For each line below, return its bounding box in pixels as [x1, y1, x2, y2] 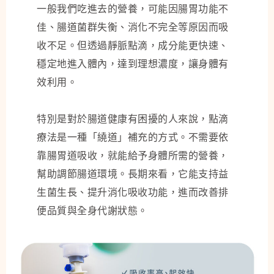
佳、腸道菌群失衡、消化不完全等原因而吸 [37, 20, 229, 33]
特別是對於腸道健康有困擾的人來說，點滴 [37, 112, 229, 125]
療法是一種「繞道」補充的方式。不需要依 [37, 130, 229, 143]
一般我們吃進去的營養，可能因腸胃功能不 [37, 2, 229, 15]
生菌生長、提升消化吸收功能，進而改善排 [37, 185, 229, 198]
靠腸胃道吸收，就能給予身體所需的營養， [37, 149, 229, 161]
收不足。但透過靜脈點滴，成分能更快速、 [37, 39, 229, 51]
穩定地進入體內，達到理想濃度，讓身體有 [37, 57, 229, 70]
